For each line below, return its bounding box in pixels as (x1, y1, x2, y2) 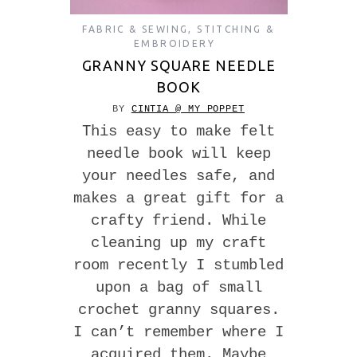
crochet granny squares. (77, 300, 280, 319)
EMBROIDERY (133, 37, 215, 49)
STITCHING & (197, 23, 275, 34)
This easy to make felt (82, 122, 275, 140)
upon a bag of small (95, 278, 262, 296)
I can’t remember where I (73, 323, 284, 341)
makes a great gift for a (73, 189, 284, 207)
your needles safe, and (82, 167, 275, 185)
